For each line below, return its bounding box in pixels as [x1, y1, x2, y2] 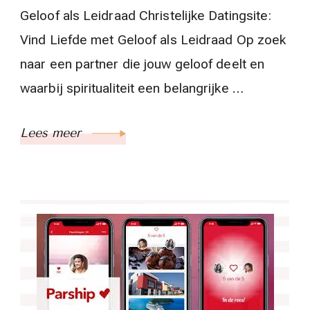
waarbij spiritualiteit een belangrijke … [20, 80, 244, 96]
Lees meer [20, 125, 85, 140]
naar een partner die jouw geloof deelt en [20, 56, 265, 72]
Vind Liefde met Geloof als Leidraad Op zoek [20, 32, 286, 48]
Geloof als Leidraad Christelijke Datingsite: [20, 8, 272, 24]
